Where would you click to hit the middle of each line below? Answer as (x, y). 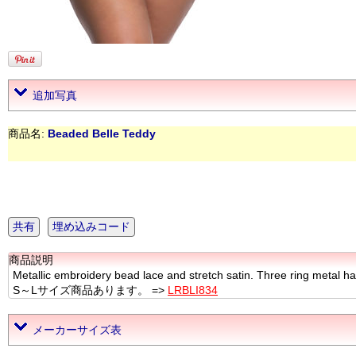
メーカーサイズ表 (77, 330)
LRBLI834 (193, 290)
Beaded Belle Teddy (102, 133)
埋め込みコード (91, 226)
